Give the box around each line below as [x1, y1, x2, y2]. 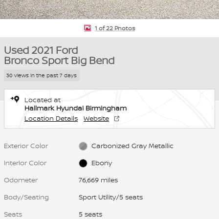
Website [84, 113, 109, 123]
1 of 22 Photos [95, 23, 135, 32]
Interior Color [4, 157, 46, 167]
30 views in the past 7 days [6, 71, 77, 79]
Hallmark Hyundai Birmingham [24, 103, 127, 112]
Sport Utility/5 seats [79, 192, 143, 201]
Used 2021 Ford [4, 43, 78, 57]
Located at [24, 94, 61, 104]
